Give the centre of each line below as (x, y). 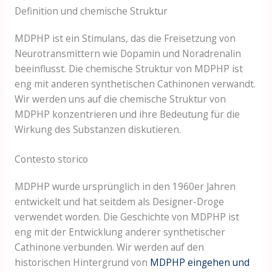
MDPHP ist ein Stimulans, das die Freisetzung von (125, 38)
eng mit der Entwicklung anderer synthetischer (120, 232)
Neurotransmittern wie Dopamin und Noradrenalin (127, 53)
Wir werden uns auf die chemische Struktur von (120, 99)
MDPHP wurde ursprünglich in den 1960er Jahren (125, 187)
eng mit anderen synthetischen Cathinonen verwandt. (135, 83)
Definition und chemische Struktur (91, 11)
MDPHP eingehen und (199, 263)
